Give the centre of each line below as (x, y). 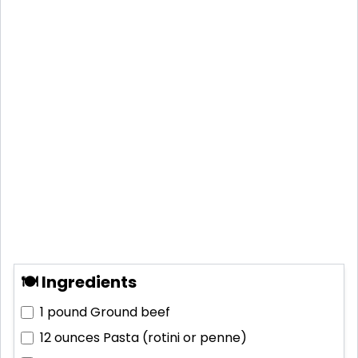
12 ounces (70, 337)
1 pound (64, 312)
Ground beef (130, 312)
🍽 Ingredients (79, 282)
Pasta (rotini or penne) (175, 337)
